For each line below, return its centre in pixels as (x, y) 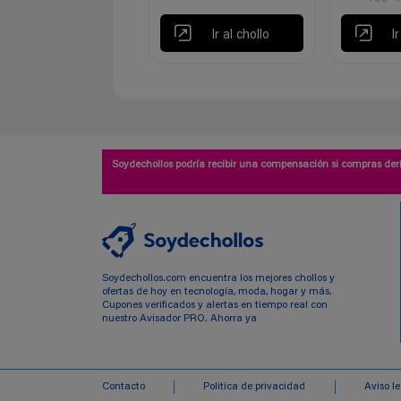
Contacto (124, 387)
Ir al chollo (240, 35)
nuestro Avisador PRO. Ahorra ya (179, 319)
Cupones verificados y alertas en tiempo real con (215, 306)
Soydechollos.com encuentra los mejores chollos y (218, 279)
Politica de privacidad (255, 387)
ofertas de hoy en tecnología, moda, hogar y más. (217, 292)
